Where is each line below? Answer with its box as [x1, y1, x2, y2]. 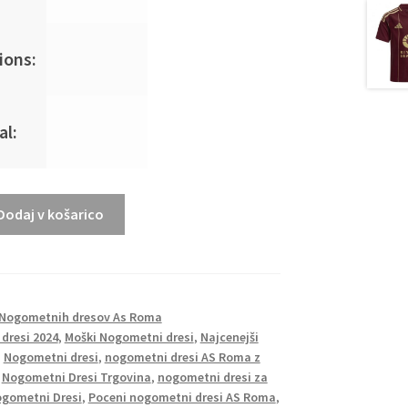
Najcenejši [199, 328, 259, 345]
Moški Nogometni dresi [64, 328, 194, 345]
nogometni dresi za [157, 368, 268, 385]
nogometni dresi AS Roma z [104, 348, 260, 365]
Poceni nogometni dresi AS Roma [87, 388, 276, 405]
